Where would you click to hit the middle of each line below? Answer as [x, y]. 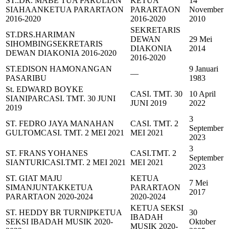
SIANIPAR [25, 99]
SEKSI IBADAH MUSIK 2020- [59, 222]
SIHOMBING [29, 44]
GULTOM [23, 133]
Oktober [202, 222]
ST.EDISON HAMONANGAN [59, 69]
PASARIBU [26, 78]
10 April [202, 94]
